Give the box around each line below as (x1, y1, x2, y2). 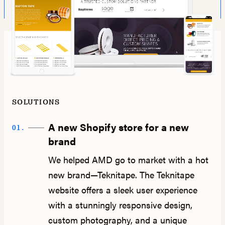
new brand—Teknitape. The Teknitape (48, 168, 194, 181)
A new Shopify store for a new (48, 120, 189, 135)
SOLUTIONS (12, 97, 60, 107)
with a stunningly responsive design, (48, 198, 192, 211)
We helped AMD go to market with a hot (48, 153, 208, 166)
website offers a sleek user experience (48, 183, 197, 196)
